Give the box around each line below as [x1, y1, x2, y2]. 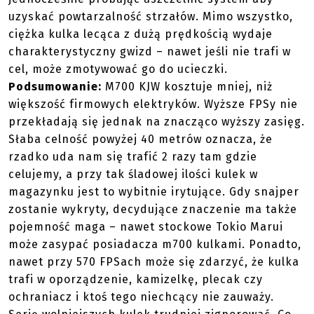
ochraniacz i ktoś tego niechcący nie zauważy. [8, 290, 274, 303]
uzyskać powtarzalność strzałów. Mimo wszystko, [8, 10, 293, 23]
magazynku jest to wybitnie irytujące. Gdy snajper [8, 185, 299, 198]
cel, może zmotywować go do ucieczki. [8, 62, 228, 76]
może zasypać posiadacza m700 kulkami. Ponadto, [8, 238, 301, 251]
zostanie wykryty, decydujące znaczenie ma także [8, 203, 297, 216]
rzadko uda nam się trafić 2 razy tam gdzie [8, 150, 257, 163]
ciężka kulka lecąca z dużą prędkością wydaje [8, 27, 273, 41]
